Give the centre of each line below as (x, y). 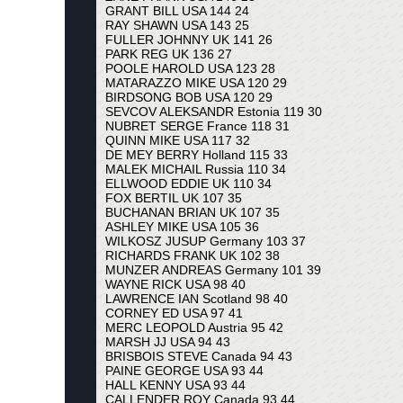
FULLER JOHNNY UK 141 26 (189, 40)
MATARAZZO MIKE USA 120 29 (196, 83)
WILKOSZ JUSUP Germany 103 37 (206, 241)
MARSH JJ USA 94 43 (168, 342)
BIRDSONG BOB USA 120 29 (189, 97)
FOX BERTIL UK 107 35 (174, 198)
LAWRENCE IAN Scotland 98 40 (197, 299)
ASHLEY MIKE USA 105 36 (182, 227)
